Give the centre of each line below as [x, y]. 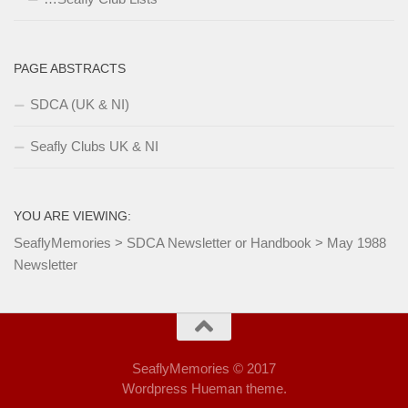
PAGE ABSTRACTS [70, 68]
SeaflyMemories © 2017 [204, 368]
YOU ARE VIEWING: [72, 216]
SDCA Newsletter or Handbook [219, 243]
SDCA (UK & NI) [80, 104]
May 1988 [357, 243]
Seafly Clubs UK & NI [94, 146]
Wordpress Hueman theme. [204, 388]
